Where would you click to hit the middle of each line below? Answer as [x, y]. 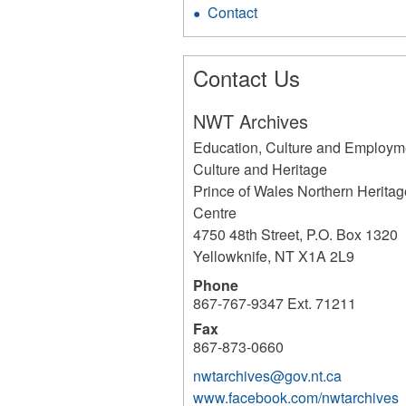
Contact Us [247, 77]
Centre [215, 213]
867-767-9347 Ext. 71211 [275, 303]
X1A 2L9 [327, 256]
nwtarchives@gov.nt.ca [268, 376]
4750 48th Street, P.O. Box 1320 [296, 234]
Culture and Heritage [261, 169]
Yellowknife [231, 256]
